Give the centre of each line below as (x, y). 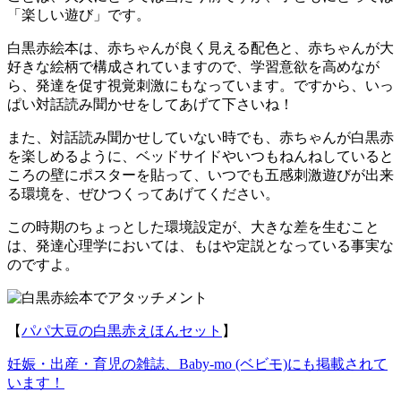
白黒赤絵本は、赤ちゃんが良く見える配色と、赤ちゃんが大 (200, 48)
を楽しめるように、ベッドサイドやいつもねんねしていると (200, 157)
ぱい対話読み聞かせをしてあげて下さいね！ (150, 105)
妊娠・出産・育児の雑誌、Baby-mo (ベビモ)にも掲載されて (197, 364)
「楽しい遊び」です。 (79, 15)
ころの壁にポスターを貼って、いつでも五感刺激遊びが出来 (200, 175)
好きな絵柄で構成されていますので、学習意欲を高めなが (193, 67)
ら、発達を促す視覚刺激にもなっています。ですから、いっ (200, 86)
